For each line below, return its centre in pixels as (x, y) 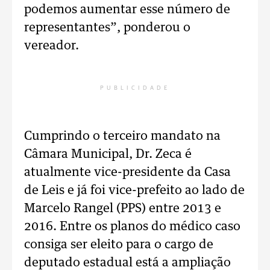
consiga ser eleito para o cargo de (119, 245)
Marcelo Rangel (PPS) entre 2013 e (123, 209)
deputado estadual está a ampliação (127, 263)
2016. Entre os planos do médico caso (132, 227)
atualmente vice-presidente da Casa (127, 172)
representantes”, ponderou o (107, 28)
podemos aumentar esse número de (127, 10)
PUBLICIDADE (135, 88)
